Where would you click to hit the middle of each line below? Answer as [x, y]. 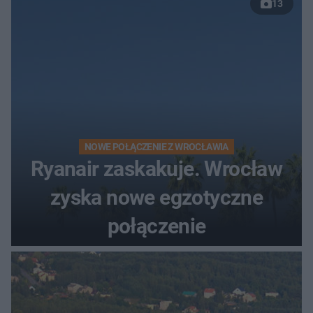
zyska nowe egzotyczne [156, 198]
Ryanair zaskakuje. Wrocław [156, 169]
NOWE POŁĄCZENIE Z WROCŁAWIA [156, 147]
